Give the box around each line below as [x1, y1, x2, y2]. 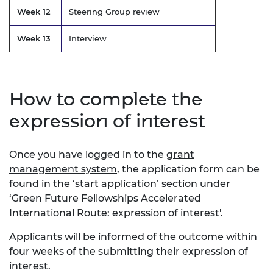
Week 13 [17, 33, 51, 43]
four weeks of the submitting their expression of [9, 245, 248, 257]
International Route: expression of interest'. [9, 207, 223, 219]
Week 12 [17, 6, 51, 16]
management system [9, 163, 117, 175]
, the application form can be [117, 163, 260, 175]
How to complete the [9, 87, 202, 110]
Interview [69, 33, 107, 43]
